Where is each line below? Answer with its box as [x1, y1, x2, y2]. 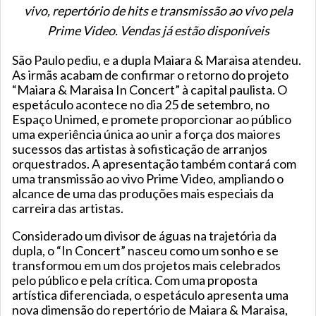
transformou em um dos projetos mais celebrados [12, 257, 281, 274]
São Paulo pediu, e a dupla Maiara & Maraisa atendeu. [12, 52, 301, 68]
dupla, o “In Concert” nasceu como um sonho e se [12, 243, 279, 259]
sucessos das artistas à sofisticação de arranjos [12, 141, 267, 157]
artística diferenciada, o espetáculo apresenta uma [12, 287, 288, 303]
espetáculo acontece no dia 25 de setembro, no [12, 97, 269, 113]
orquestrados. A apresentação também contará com [12, 156, 296, 172]
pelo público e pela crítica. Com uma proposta [12, 272, 257, 288]
